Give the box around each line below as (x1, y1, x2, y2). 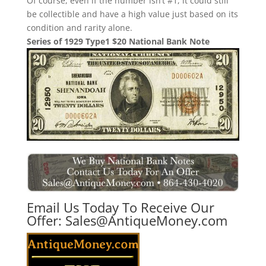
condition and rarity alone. (26, 22, 132, 34)
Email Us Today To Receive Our (26, 198, 214, 217)
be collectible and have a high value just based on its (26, 8, 238, 20)
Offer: (26, 211, 65, 230)
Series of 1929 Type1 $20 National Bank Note (26, 36, 210, 47)
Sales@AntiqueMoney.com (65, 211, 227, 230)
